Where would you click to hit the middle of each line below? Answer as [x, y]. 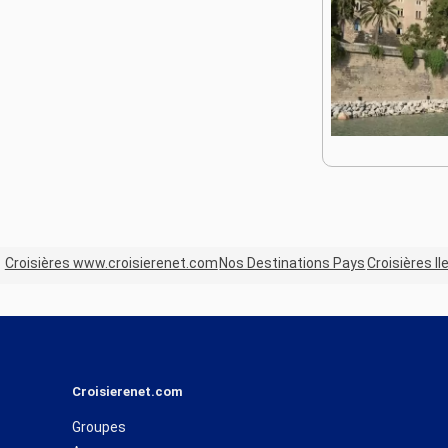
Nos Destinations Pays [292, 263]
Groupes [99, 426]
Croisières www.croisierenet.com [111, 263]
